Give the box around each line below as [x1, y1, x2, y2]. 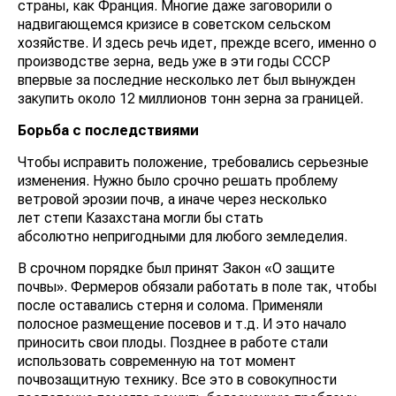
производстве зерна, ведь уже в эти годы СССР [18, 53, 331, 71]
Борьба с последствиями [18, 122, 199, 140]
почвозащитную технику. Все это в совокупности [18, 371, 337, 389]
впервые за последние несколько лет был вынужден [18, 72, 355, 89]
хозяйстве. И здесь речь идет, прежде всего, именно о [18, 34, 377, 52]
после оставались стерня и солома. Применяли [18, 297, 323, 315]
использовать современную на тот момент [18, 353, 296, 370]
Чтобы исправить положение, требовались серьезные [18, 154, 369, 171]
